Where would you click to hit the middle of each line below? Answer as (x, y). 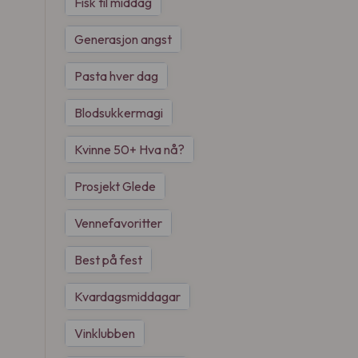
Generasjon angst (123, 39)
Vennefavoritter (118, 223)
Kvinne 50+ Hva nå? (129, 149)
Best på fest (108, 260)
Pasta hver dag (116, 76)
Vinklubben (105, 333)
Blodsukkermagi (119, 113)
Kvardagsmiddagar (127, 296)
